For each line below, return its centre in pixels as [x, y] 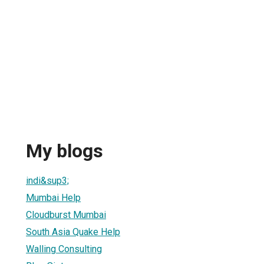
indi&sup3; [47, 180]
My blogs [65, 151]
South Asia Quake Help [73, 232]
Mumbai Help [53, 197]
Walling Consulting [64, 249]
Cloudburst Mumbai [66, 214]
